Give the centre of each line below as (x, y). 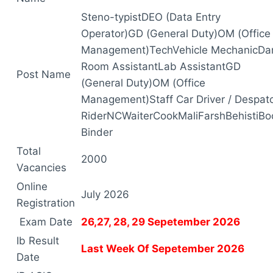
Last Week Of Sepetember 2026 (163, 248)
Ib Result (38, 240)
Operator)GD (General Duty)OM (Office (176, 33)
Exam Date (44, 222)
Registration (46, 203)
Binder (97, 132)
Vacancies (41, 167)
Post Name (44, 74)
